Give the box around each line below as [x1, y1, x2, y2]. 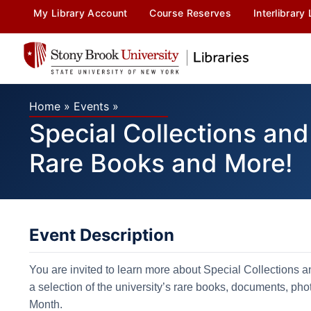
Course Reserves [149, 7, 231, 19]
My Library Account [33, 7, 128, 19]
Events [74, 99, 109, 113]
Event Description [29, 224, 174, 245]
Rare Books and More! [29, 147, 293, 178]
